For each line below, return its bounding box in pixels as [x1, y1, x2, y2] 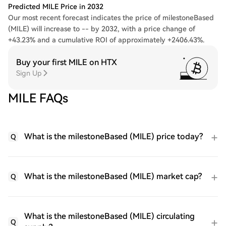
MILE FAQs [8, 91, 68, 105]
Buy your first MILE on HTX [16, 58, 117, 67]
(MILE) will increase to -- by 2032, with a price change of [8, 25, 195, 33]
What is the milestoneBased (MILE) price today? [24, 132, 203, 141]
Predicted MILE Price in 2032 [8, 3, 103, 11]
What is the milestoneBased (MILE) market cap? [24, 172, 202, 181]
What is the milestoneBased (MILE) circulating [24, 211, 195, 221]
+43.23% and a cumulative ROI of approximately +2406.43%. [8, 36, 204, 44]
